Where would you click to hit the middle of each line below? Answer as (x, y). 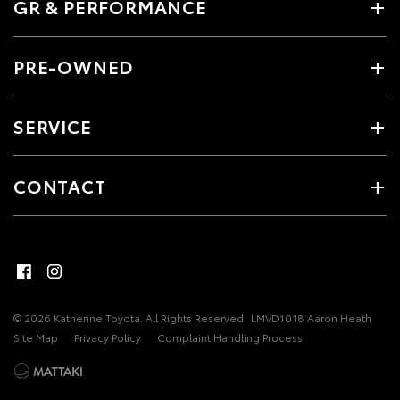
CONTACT (60, 186)
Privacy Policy (108, 337)
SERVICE (53, 126)
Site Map (36, 337)
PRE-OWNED (74, 66)
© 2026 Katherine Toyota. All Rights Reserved (129, 317)
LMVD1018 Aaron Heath (311, 317)
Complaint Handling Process (230, 337)
